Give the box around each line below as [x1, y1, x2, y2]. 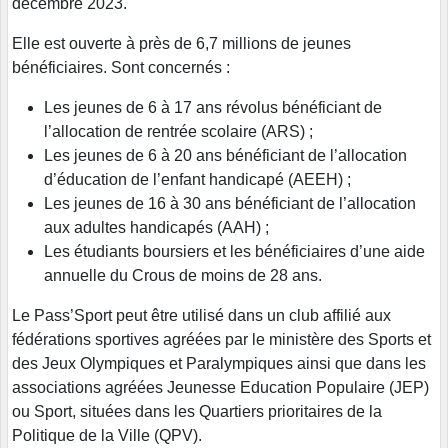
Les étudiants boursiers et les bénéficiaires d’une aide [44, 243, 425, 261]
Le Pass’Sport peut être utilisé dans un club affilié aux [12, 307, 391, 325]
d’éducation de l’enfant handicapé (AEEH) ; [44, 171, 351, 189]
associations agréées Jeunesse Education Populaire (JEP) [12, 379, 429, 397]
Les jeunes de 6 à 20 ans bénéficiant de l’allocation [44, 147, 407, 165]
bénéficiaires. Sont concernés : [12, 59, 230, 77]
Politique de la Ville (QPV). [12, 427, 202, 445]
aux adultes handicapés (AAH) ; [44, 219, 269, 237]
